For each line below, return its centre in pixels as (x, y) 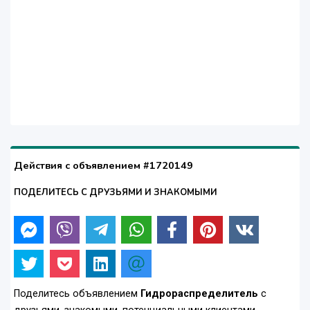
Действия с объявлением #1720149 (103, 166)
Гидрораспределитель (201, 294)
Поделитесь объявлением (77, 294)
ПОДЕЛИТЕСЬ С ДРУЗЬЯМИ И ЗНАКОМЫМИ (116, 193)
